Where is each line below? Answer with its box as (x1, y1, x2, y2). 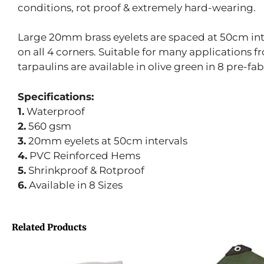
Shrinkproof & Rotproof (26, 164, 144, 176)
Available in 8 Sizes (27, 179, 123, 191)
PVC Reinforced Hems (27, 149, 140, 161)
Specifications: (18, 90, 94, 103)
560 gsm (26, 120, 71, 132)
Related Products (12, 221, 87, 233)
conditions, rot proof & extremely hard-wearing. (18, 1, 256, 14)
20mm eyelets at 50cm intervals (26, 134, 187, 147)
